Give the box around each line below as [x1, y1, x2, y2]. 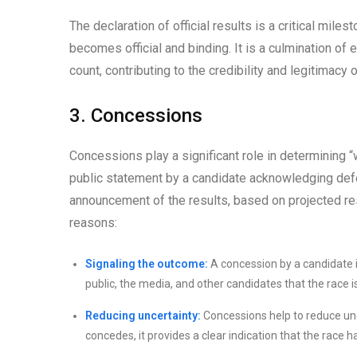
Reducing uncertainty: [85, 309, 201, 323]
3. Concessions [69, 104, 202, 127]
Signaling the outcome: [85, 257, 208, 271]
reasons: [69, 215, 117, 231]
